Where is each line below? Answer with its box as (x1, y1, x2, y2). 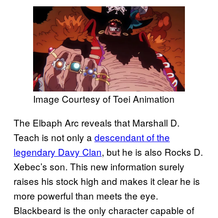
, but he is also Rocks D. (102, 145, 203, 159)
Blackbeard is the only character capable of (14, 203, 194, 217)
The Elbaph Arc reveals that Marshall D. (14, 116, 180, 129)
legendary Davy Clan (14, 145, 102, 159)
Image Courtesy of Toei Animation (33, 92, 175, 106)
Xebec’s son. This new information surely (14, 160, 184, 173)
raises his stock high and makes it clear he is (14, 174, 200, 188)
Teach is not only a (14, 130, 94, 144)
